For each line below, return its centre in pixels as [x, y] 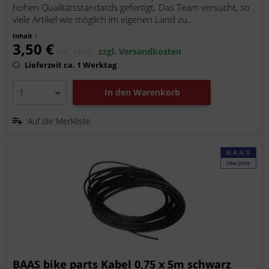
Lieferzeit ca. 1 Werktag [70, 65]
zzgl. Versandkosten [140, 52]
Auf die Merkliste [59, 121]
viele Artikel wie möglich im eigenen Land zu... [104, 20]
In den [118, 92]
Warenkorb [157, 92]
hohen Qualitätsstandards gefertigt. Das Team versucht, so [131, 8]
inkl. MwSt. [78, 52]
